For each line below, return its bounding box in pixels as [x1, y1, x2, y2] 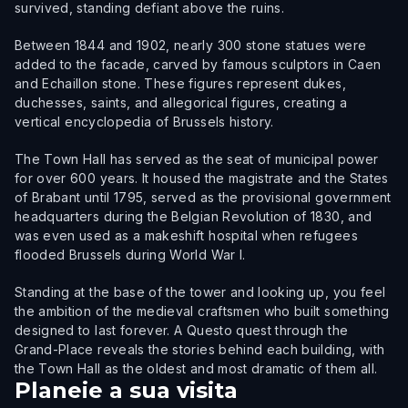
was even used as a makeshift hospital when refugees [15, 228, 358, 243]
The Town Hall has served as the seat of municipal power [15, 151, 379, 167]
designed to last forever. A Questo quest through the [15, 322, 349, 338]
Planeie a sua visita [15, 377, 238, 403]
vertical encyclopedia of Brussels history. [15, 114, 274, 129]
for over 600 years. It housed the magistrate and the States [15, 170, 389, 186]
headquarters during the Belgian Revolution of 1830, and [15, 209, 372, 224]
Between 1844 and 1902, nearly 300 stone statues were [15, 37, 367, 53]
